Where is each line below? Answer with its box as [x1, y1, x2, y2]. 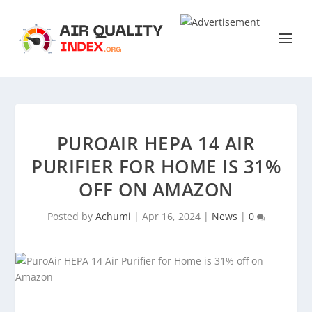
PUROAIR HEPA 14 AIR [56, 131, 256, 156]
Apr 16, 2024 [141, 210, 201, 223]
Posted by [47, 210, 95, 223]
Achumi [95, 210, 131, 223]
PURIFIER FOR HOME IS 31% [31, 154, 281, 179]
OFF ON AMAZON [79, 177, 233, 202]
